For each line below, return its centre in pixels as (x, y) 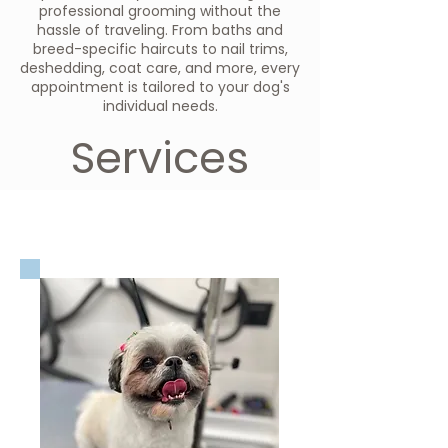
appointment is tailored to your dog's (160, 87)
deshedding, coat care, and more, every (160, 68)
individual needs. (160, 106)
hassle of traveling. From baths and (160, 30)
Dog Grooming (160, 209)
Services (160, 158)
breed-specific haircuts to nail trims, (160, 49)
